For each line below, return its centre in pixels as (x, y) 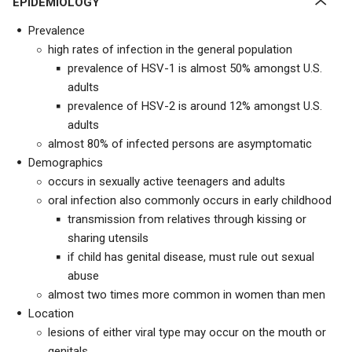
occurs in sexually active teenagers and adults (167, 181)
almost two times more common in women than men (187, 295)
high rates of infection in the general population (170, 49)
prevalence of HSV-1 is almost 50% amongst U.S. (195, 68)
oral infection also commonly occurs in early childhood (190, 200)
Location (51, 313)
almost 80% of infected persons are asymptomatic (180, 144)
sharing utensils (108, 238)
